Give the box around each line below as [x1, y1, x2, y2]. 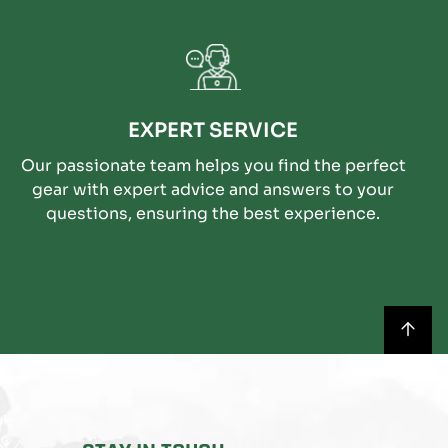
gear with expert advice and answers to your [32, 178, 395, 200]
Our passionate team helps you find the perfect [20, 154, 406, 176]
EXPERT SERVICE [128, 117, 299, 143]
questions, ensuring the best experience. [46, 202, 381, 224]
